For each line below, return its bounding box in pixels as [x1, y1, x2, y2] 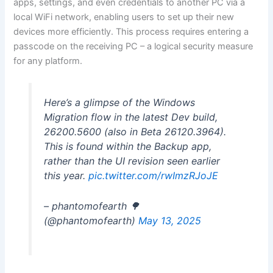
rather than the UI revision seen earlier [43, 155, 220, 168]
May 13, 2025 [138, 214, 201, 227]
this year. [43, 169, 88, 182]
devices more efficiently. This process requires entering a [13, 26, 249, 37]
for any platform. [13, 55, 83, 66]
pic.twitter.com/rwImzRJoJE [88, 169, 218, 182]
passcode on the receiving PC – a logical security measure [13, 41, 253, 52]
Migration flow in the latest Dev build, [43, 111, 218, 124]
